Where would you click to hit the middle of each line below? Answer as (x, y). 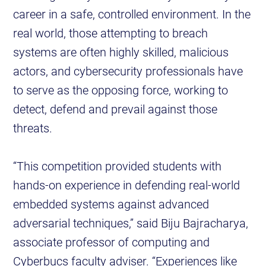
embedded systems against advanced (111, 204)
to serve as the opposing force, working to (121, 90)
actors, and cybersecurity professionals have (128, 71)
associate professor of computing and (112, 242)
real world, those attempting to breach (111, 33)
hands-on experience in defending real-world (127, 185)
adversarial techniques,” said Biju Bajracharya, (131, 223)
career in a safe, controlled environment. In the (132, 14)
